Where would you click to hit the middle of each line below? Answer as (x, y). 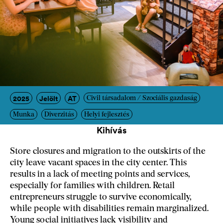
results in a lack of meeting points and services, (100, 174)
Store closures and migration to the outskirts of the (108, 151)
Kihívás (111, 130)
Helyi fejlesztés (107, 114)
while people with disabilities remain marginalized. (109, 209)
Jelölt (49, 98)
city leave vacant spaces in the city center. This (98, 163)
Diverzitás (59, 114)
